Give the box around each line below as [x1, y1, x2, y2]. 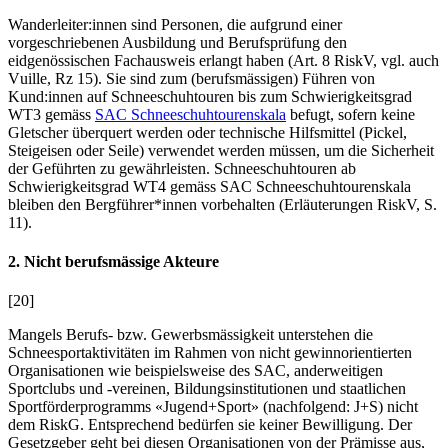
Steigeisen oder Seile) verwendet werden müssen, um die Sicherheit [8, 141, 434, 159]
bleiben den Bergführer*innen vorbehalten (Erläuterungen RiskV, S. [8, 195, 437, 213]
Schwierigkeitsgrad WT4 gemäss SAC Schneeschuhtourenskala [8, 177, 411, 195]
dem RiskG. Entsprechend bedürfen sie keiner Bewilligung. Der [8, 416, 412, 434]
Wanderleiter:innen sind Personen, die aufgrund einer [8, 15, 342, 33]
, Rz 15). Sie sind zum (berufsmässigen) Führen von [47, 69, 375, 87]
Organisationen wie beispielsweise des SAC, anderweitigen [8, 362, 383, 380]
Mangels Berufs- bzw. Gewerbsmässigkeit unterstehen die [8, 326, 373, 344]
